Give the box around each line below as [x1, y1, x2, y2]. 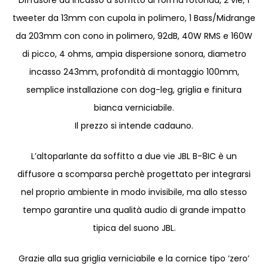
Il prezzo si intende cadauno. [75, 119, 193, 132]
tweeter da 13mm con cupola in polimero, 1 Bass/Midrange [13, 11, 255, 24]
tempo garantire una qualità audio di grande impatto [22, 203, 246, 216]
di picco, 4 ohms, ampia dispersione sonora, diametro [22, 47, 246, 60]
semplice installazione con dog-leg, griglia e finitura [26, 83, 242, 96]
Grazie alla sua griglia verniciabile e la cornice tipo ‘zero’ [19, 252, 249, 264]
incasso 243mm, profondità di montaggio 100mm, [29, 65, 239, 78]
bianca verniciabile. [94, 101, 174, 114]
